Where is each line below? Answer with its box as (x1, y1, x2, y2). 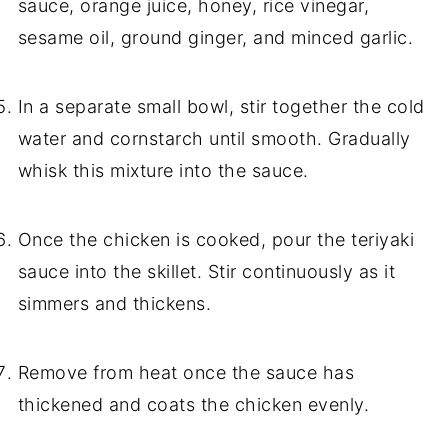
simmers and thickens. (17, 293, 212, 315)
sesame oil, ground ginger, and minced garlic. (17, 27, 414, 49)
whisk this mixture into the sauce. (17, 160, 309, 182)
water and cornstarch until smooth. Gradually (17, 128, 411, 150)
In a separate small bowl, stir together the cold (17, 96, 425, 118)
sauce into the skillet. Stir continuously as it (17, 261, 396, 283)
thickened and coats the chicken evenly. (17, 394, 370, 416)
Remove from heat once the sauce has (17, 362, 355, 384)
